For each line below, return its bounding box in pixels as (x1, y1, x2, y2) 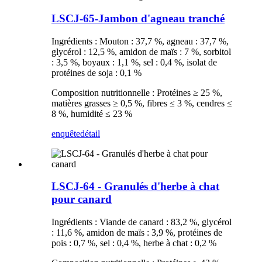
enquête (51, 128, 80, 139)
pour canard (51, 193, 112, 206)
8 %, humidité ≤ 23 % (51, 108, 132, 119)
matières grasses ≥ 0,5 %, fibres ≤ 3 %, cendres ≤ (51, 98, 232, 108)
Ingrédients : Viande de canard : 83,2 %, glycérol (51, 217, 232, 227)
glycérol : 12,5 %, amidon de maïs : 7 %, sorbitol (51, 46, 231, 57)
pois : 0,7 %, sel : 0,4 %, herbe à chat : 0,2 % (51, 238, 216, 249)
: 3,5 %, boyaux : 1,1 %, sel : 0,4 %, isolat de (51, 57, 217, 67)
